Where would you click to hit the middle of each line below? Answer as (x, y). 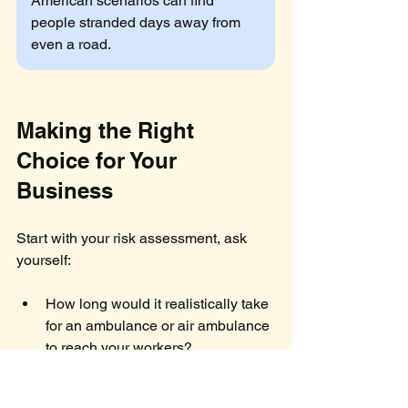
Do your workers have (118, 370)
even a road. (71, 45)
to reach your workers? (119, 348)
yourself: (44, 260)
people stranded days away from (138, 23)
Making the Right (108, 131)
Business (65, 191)
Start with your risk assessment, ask (133, 239)
